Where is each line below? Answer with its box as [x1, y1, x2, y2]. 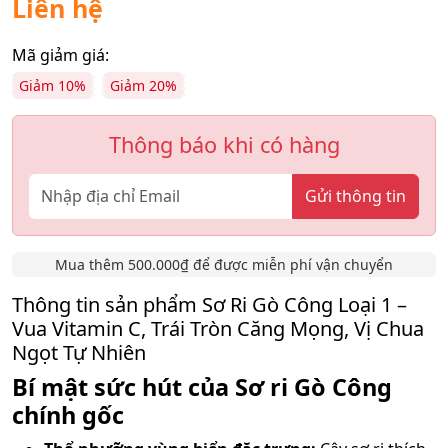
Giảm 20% [110, 75, 177, 95]
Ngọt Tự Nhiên [12, 338, 146, 366]
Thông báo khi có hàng [108, 129, 340, 159]
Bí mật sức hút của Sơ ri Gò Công [12, 370, 392, 403]
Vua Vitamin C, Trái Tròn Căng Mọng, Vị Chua [12, 314, 424, 342]
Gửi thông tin [305, 185, 406, 208]
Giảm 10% [19, 75, 86, 95]
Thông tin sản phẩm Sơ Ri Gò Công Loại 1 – [12, 290, 407, 318]
